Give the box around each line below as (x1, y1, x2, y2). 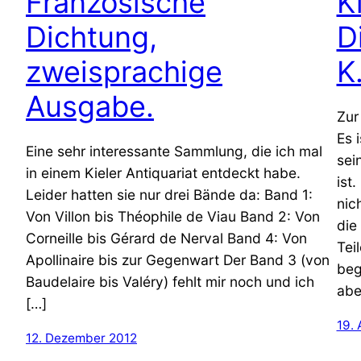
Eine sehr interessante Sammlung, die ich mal (26, 143, 322, 160)
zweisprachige (26, 54, 222, 90)
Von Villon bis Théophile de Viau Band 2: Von (26, 208, 320, 226)
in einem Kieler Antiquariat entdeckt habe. (26, 164, 301, 182)
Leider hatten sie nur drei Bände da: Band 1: (26, 186, 313, 204)
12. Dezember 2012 (26, 330, 137, 346)
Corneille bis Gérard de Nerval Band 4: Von (26, 230, 307, 247)
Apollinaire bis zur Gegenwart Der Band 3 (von (26, 251, 330, 269)
